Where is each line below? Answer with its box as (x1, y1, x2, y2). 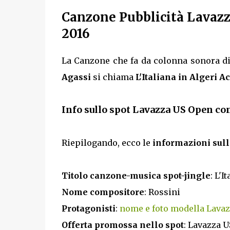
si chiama (90, 72, 136, 83)
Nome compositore (61, 187, 144, 198)
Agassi (61, 72, 91, 83)
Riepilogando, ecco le (61, 138, 152, 148)
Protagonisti (61, 203, 116, 214)
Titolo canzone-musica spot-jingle (61, 170, 210, 181)
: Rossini (144, 187, 180, 198)
